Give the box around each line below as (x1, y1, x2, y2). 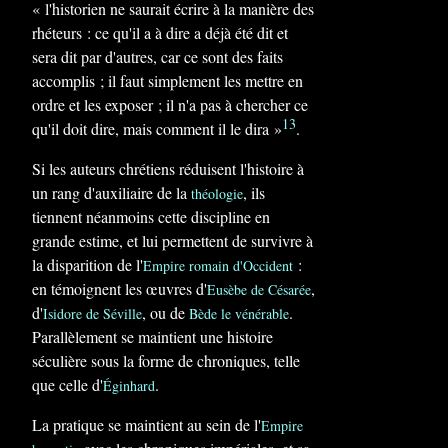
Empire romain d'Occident (143, 256, 293, 275)
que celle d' (32, 374, 103, 395)
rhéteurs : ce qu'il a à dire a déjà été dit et (32, 22, 288, 43)
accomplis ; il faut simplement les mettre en (32, 70, 303, 91)
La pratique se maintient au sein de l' (32, 414, 261, 435)
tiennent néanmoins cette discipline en (32, 206, 270, 227)
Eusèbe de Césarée (207, 280, 311, 299)
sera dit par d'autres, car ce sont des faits (32, 46, 283, 67)
